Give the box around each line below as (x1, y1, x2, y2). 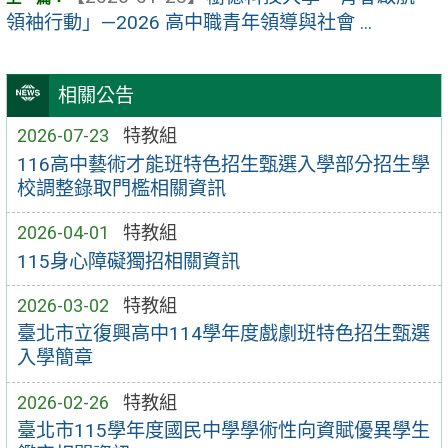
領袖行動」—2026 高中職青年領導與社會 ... (6, 10, 372, 34)
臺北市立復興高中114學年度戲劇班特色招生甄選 (16, 322, 430, 346)
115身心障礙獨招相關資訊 (16, 249, 240, 273)
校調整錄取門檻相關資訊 (16, 176, 226, 200)
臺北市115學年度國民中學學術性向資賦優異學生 (16, 419, 430, 443)
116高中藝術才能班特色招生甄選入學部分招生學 (16, 152, 430, 176)
